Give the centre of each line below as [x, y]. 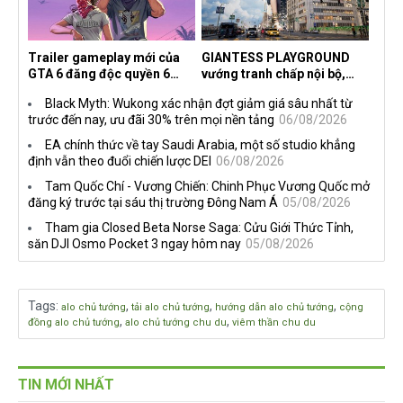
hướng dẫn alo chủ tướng [274, 307]
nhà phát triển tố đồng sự [275, 90]
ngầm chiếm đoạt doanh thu [285, 106]
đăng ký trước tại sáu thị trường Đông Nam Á [153, 202]
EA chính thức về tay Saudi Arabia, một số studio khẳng [200, 144]
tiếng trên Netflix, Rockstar [107, 90]
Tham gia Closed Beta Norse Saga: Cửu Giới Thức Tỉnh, [199, 227]
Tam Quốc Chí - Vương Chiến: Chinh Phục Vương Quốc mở [207, 186]
